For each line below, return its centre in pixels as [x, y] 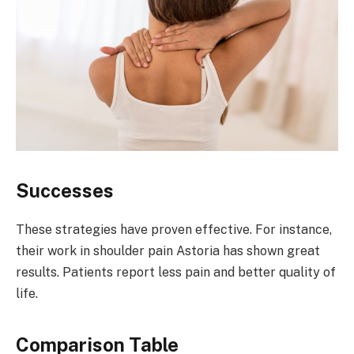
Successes [65, 191]
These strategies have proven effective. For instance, [174, 230]
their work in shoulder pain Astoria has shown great [168, 251]
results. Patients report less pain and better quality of [176, 273]
